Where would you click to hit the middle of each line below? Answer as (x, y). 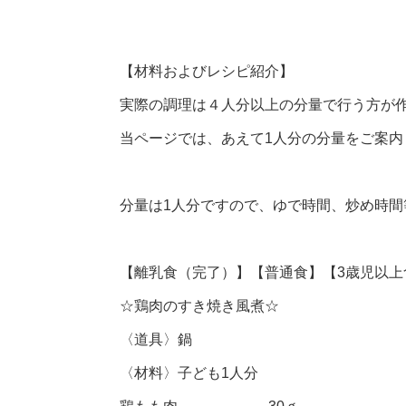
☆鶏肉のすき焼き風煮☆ (199, 306)
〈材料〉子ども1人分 (189, 373)
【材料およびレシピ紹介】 (207, 72)
